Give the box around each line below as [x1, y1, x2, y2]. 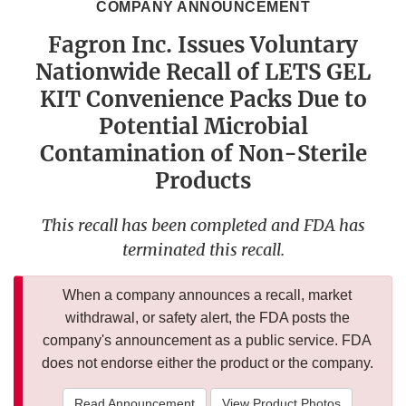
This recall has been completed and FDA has [41, 215, 365, 237]
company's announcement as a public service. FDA [43, 333, 372, 349]
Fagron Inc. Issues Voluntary [48, 31, 358, 60]
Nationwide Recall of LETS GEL [35, 58, 371, 87]
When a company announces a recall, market [63, 287, 352, 304]
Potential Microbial [98, 112, 308, 141]
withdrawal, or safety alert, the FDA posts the [64, 310, 350, 326]
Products [155, 167, 251, 196]
